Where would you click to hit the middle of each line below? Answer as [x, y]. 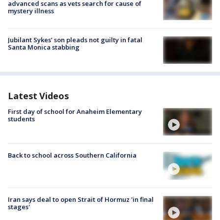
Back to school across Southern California [72, 155]
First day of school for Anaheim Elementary [75, 111]
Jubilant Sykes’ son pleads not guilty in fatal [75, 40]
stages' [19, 206]
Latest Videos [38, 96]
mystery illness [31, 11]
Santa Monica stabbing [44, 47]
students [21, 119]
